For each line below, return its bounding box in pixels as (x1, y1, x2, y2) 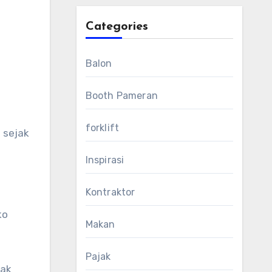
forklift (85, 122, 120, 134)
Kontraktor (85, 186, 135, 198)
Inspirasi (85, 154, 124, 166)
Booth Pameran (85, 90, 158, 101)
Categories (85, 21, 148, 33)
